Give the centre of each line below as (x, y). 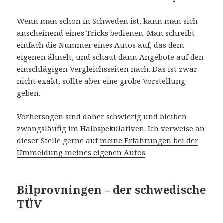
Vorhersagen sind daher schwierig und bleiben (102, 117)
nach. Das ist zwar (163, 69)
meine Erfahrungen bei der (149, 141)
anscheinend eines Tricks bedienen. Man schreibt (106, 33)
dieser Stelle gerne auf (58, 141)
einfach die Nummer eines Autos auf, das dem (101, 45)
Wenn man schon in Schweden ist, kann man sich (108, 21)
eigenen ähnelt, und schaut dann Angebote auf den (111, 57)
